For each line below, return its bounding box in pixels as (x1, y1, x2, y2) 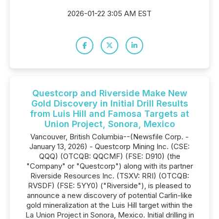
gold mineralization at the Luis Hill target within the (26, 200, 193, 210)
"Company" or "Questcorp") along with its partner (26, 161, 193, 171)
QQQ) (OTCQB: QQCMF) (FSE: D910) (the (39, 152, 180, 161)
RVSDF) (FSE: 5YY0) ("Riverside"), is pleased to (28, 181, 191, 190)
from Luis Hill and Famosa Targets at (30, 109, 189, 119)
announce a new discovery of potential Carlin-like (27, 191, 192, 200)
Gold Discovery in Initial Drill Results (31, 98, 188, 109)
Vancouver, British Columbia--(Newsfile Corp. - (30, 132, 189, 141)
